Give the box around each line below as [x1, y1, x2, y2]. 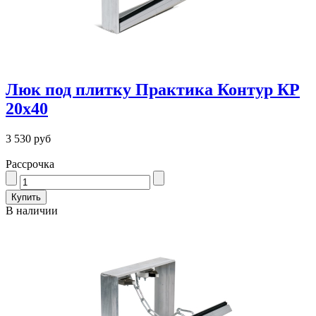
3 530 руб [6, 132, 51, 145]
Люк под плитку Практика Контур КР [6, 80, 300, 99]
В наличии [6, 204, 58, 217]
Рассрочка [6, 157, 54, 170]
